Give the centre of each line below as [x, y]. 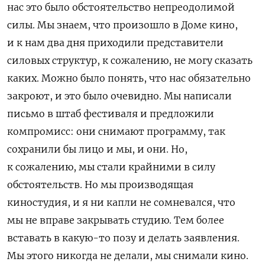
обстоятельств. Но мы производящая [100, 185]
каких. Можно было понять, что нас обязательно [129, 78]
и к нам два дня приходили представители [115, 43]
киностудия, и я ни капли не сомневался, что [121, 203]
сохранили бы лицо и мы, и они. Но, [97, 149]
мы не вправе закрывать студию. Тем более [116, 220]
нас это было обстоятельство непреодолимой [121, 7]
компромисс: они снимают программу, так [116, 132]
